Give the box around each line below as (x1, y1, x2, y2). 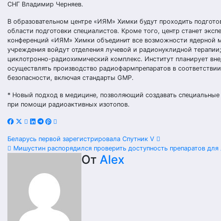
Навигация (7, 133, 90, 152)
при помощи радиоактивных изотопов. (7, 101, 130, 108)
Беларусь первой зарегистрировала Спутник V (7, 135, 156, 143)
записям (7, 171, 72, 190)
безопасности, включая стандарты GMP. (7, 74, 134, 81)
